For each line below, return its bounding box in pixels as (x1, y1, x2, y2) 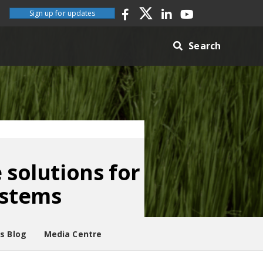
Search (188, 39, 221, 52)
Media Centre (43, 228, 102, 240)
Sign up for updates (29, 8, 96, 18)
